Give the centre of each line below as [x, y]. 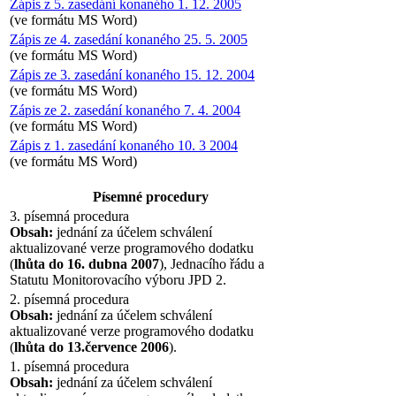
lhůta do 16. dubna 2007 [87, 263]
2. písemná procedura [69, 299]
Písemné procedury [150, 196]
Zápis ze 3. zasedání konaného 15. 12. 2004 [132, 74]
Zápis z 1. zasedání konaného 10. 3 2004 [124, 145]
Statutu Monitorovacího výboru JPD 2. [118, 279]
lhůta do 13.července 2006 [91, 346]
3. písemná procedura [69, 216]
